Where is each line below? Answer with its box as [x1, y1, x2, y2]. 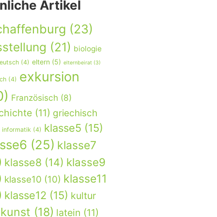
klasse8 [4, 155, 42, 169]
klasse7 [57, 138, 96, 152]
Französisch [11, 92, 58, 103]
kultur [71, 189, 96, 201]
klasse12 [4, 188, 46, 201]
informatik [2, 125, 31, 133]
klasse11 [63, 171, 107, 186]
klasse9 [66, 155, 106, 169]
